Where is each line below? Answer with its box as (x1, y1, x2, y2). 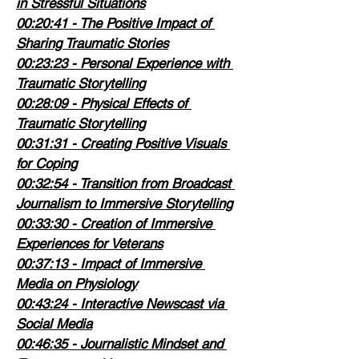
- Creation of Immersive (67, 215, 216, 232)
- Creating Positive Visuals (67, 135, 230, 151)
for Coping (16, 155, 77, 171)
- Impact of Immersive (67, 255, 205, 272)
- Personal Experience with (67, 54, 233, 71)
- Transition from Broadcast (67, 175, 235, 192)
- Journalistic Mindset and (67, 335, 227, 352)
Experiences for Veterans (16, 235, 163, 252)
